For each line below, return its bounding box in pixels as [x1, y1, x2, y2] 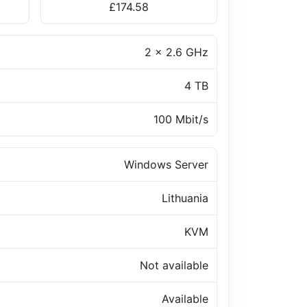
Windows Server [124, 158, 208, 172]
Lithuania [162, 191, 208, 206]
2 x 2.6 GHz [145, 45, 208, 60]
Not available [140, 258, 208, 273]
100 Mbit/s [153, 112, 208, 127]
